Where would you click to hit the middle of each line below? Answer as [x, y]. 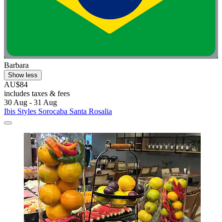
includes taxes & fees [37, 93]
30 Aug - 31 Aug [30, 102]
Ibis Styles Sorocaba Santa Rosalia [58, 111]
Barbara [16, 65]
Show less [23, 75]
